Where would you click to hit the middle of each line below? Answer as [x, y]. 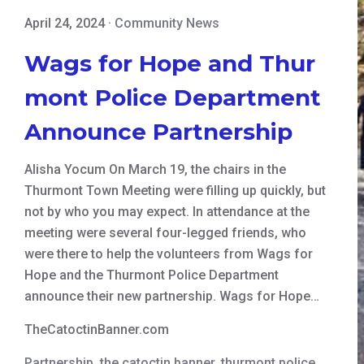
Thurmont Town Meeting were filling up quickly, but [175, 190]
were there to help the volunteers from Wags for [169, 253]
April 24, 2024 [65, 23]
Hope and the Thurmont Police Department [152, 275]
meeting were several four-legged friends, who [165, 232]
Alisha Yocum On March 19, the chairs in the [155, 169]
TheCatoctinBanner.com [97, 329]
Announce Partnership [158, 131]
